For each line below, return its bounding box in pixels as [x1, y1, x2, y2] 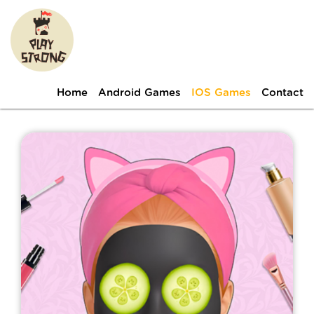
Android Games [98, 88, 181, 98]
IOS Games [191, 88, 251, 98]
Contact [261, 88, 303, 98]
